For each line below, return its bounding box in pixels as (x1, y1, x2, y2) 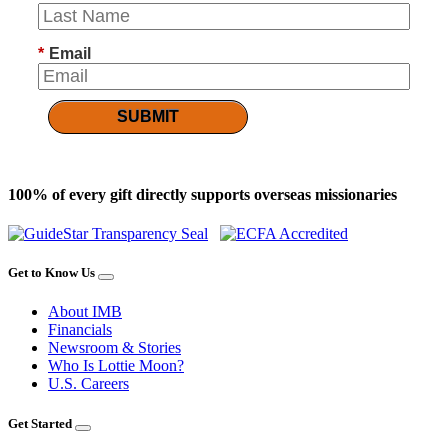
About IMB (48, 303, 122, 321)
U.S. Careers (48, 375, 129, 393)
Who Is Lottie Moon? (48, 357, 184, 375)
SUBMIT (117, 108, 179, 126)
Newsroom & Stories (48, 339, 181, 357)
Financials (48, 321, 112, 339)
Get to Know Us (8, 265, 95, 281)
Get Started (8, 415, 72, 431)
